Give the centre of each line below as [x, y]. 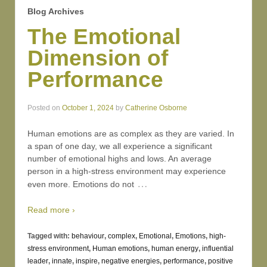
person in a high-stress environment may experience [127, 171]
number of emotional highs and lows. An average [119, 158]
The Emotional [104, 37]
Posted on [45, 108]
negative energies [131, 261]
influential [218, 248]
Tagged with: [49, 236]
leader [38, 261]
